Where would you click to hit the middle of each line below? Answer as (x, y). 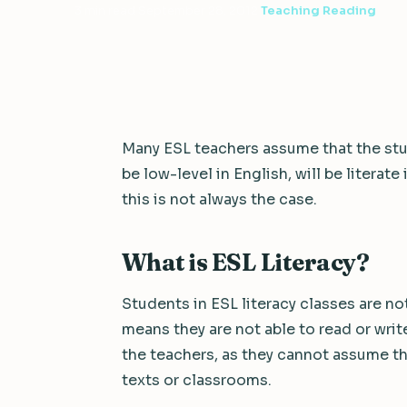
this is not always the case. (219, 199)
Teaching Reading (318, 10)
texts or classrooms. (197, 380)
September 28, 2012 (198, 10)
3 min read (105, 10)
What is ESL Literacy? (246, 263)
